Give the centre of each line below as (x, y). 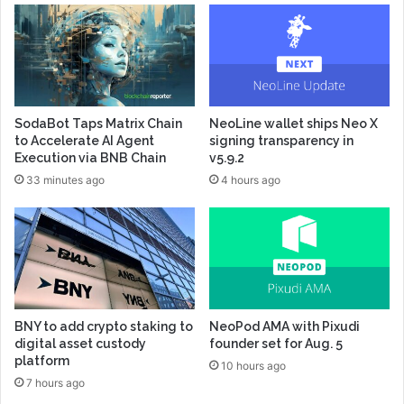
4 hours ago (251, 180)
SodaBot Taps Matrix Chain (98, 124)
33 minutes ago (65, 180)
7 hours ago (55, 383)
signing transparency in (281, 141)
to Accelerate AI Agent (84, 141)
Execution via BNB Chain (90, 158)
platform (42, 361)
